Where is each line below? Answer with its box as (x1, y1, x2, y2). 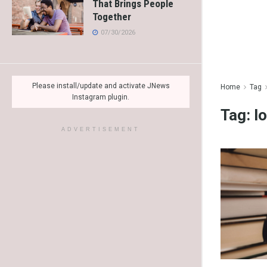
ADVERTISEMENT (61, 126, 140, 133)
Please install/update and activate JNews (32, 82, 170, 91)
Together (92, 11, 131, 23)
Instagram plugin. (72, 93, 129, 102)
